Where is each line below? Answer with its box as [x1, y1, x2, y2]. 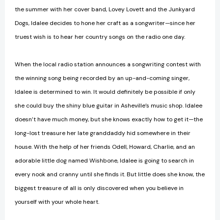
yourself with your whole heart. [15, 198, 99, 206]
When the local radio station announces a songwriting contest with [15, 60, 201, 69]
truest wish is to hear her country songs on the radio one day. [15, 33, 185, 41]
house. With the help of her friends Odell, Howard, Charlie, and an [15, 143, 195, 151]
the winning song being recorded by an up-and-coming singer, [15, 74, 190, 82]
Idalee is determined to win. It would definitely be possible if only [15, 88, 195, 96]
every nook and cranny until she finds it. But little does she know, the [15, 170, 205, 179]
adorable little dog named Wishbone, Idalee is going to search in [15, 157, 194, 165]
